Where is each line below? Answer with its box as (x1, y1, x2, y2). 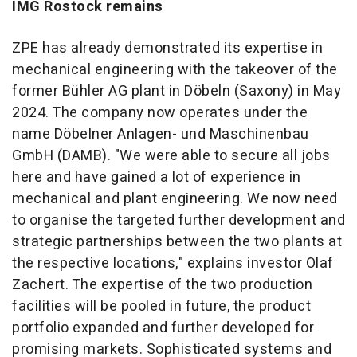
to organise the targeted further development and (12, 210, 345, 232)
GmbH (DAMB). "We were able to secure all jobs (12, 145, 331, 167)
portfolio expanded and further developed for (12, 317, 314, 339)
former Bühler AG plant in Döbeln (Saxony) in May (12, 80, 341, 103)
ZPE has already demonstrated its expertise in (12, 37, 324, 60)
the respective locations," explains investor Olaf (12, 253, 334, 275)
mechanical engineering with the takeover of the (12, 59, 338, 81)
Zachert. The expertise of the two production (12, 274, 312, 296)
